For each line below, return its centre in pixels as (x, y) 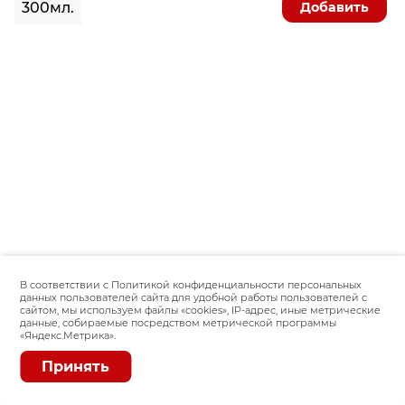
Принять (76, 367)
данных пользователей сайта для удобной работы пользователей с (194, 297)
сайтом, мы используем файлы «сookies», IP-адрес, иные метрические (201, 310)
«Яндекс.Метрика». (68, 335)
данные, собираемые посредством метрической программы (179, 323)
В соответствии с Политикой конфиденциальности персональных (191, 285)
